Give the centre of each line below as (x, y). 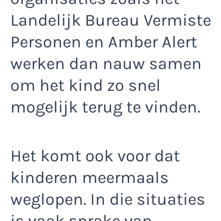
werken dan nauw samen (106, 64)
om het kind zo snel (86, 86)
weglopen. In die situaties (108, 199)
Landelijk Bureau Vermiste (111, 20)
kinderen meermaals (90, 177)
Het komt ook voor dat (95, 156)
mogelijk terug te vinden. (105, 107)
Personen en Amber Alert (104, 42)
